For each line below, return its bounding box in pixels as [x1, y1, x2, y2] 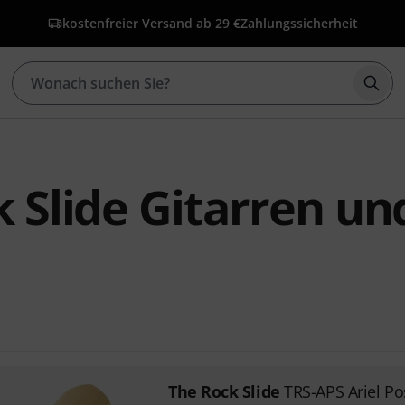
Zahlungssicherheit [240, 14, 358, 32]
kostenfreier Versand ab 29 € [61, 14, 240, 32]
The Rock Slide [167, 381, 280, 402]
